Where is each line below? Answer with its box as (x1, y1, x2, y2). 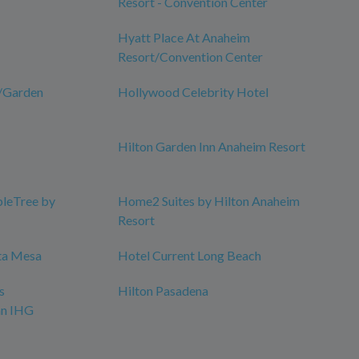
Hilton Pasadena (118, 283, 208, 299)
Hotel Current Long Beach (118, 248, 261, 264)
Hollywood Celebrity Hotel (118, 84, 268, 100)
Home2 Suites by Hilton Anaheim (118, 193, 300, 209)
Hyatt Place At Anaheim (118, 30, 250, 46)
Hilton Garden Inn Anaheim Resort (118, 139, 305, 155)
